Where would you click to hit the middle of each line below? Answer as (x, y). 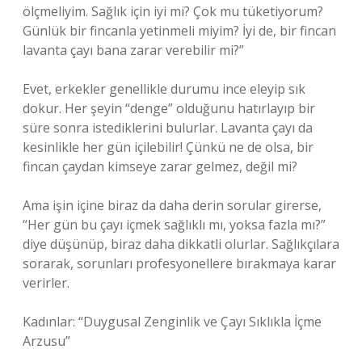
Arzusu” (46, 341)
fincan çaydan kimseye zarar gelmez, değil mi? (160, 166)
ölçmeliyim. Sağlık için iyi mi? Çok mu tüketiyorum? (173, 11)
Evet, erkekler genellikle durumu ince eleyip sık (164, 89)
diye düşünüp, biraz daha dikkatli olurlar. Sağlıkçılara (181, 244)
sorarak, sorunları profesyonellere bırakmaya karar (179, 263)
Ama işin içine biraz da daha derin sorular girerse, (172, 205)
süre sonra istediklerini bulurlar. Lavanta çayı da (168, 128)
